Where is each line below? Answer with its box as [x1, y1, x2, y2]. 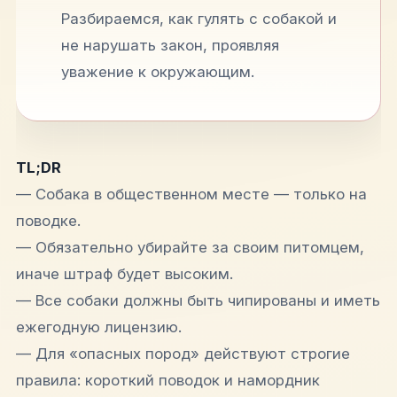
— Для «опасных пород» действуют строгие [16, 344, 350, 362]
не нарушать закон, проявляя [61, 35, 280, 54]
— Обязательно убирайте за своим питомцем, [16, 237, 364, 256]
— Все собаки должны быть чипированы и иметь [16, 291, 380, 309]
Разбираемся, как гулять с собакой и [61, 9, 338, 27]
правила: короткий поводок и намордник [16, 370, 320, 389]
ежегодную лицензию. [16, 317, 182, 336]
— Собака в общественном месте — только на [16, 184, 367, 203]
